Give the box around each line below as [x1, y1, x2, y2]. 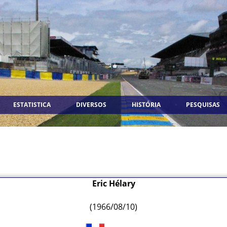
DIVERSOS [76, 100, 106, 109]
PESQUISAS [186, 100, 220, 109]
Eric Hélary [92, 178, 135, 189]
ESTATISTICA [13, 100, 51, 109]
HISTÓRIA [132, 100, 161, 109]
